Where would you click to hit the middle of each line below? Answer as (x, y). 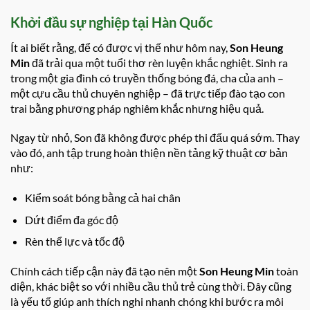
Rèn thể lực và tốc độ (74, 241)
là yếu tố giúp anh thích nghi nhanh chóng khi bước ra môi (147, 302)
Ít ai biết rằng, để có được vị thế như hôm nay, (120, 47)
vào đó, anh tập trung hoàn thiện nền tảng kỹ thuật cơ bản (149, 153)
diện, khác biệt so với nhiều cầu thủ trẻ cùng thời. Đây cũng (151, 286)
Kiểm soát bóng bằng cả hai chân (102, 198)
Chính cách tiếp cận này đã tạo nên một (105, 271)
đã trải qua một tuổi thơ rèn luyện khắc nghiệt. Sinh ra (159, 62)
